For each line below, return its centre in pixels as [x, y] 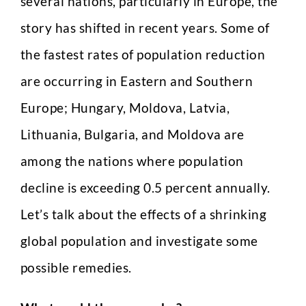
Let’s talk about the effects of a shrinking [143, 214]
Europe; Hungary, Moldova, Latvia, [125, 108]
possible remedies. [76, 267]
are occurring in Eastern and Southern [137, 81]
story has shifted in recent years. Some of [145, 28]
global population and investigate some [139, 241]
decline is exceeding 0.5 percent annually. [145, 187]
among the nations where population [132, 161]
